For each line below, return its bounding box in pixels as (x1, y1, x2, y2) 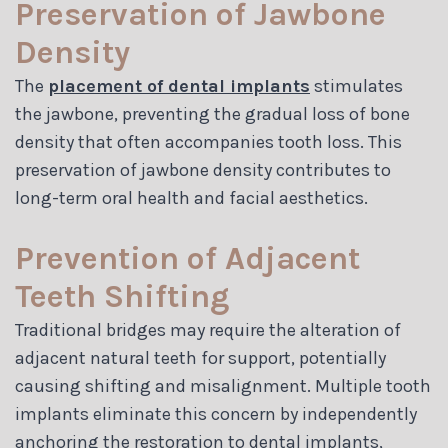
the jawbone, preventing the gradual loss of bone (15, 102, 410, 125)
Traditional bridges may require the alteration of (15, 318, 401, 341)
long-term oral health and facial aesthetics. (15, 186, 368, 209)
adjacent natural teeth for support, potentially (15, 346, 386, 369)
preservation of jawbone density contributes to (15, 158, 391, 181)
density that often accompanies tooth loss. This (15, 130, 402, 153)
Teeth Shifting (15, 277, 229, 315)
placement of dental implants (48, 74, 310, 97)
